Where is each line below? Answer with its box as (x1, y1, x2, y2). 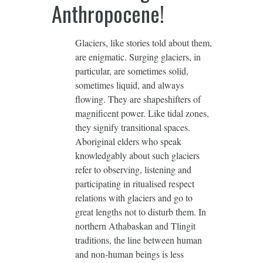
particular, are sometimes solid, (75, 64, 188, 77)
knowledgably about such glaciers (75, 149, 200, 161)
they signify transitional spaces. (75, 120, 190, 133)
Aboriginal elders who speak (75, 134, 181, 147)
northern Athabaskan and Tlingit (75, 219, 195, 232)
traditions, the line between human (75, 233, 202, 246)
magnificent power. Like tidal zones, (75, 106, 209, 119)
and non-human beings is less (75, 247, 184, 260)
